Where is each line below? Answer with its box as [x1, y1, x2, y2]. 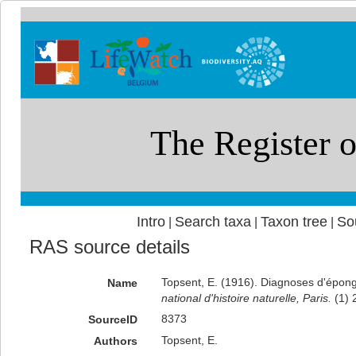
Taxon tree [260, 214, 327, 230]
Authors [93, 335, 137, 347]
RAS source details [29, 236, 190, 257]
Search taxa [174, 214, 251, 230]
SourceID [87, 313, 137, 326]
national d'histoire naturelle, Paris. [161, 292, 331, 304]
